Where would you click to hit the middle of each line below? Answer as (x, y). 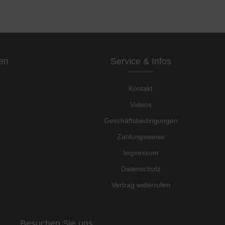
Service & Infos (141, 61)
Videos (141, 104)
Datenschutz (141, 168)
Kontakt (141, 88)
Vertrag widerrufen (141, 185)
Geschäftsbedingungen (141, 120)
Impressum (141, 152)
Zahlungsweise (141, 136)
